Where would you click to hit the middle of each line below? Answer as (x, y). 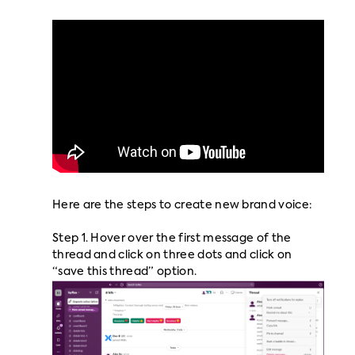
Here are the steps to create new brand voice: (182, 205)
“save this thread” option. (124, 271)
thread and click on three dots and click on (172, 255)
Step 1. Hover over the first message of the (172, 238)
